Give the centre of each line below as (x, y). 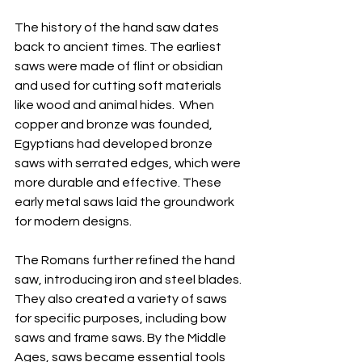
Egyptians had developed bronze (115, 144)
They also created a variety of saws (122, 299)
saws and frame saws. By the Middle (122, 338)
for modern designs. (73, 221)
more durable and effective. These (119, 183)
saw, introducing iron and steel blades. (129, 280)
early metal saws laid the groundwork (126, 202)
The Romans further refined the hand (126, 260)
